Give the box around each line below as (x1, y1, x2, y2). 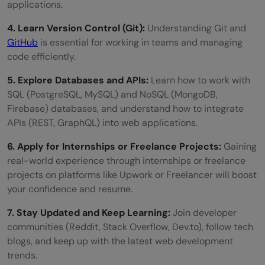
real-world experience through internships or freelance (7, 154, 245, 167)
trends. (7, 248, 37, 261)
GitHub (7, 35, 38, 49)
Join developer (173, 206, 237, 219)
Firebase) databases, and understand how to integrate (7, 102, 244, 115)
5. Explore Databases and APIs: (7, 73, 151, 86)
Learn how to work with (151, 73, 250, 86)
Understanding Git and (147, 21, 246, 34)
